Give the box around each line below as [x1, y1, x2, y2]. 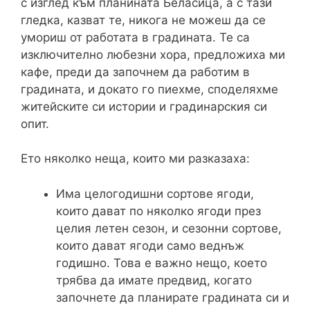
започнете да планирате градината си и [56, 290, 289, 304]
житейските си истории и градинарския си [21, 99, 267, 113]
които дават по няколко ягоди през [56, 203, 261, 218]
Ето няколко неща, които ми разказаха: [21, 152, 250, 166]
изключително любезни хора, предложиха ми [21, 47, 285, 62]
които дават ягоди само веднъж [56, 238, 244, 253]
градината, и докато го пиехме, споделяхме [21, 82, 278, 96]
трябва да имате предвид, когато [56, 273, 252, 287]
